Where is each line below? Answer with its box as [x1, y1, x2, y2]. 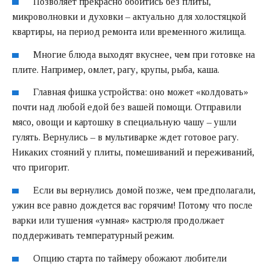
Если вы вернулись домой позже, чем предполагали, [33, 185, 256, 196]
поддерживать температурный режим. [12, 230, 174, 241]
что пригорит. [12, 162, 69, 173]
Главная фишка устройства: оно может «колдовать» [33, 87, 249, 98]
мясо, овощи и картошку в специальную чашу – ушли [12, 117, 236, 128]
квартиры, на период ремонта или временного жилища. [12, 26, 246, 37]
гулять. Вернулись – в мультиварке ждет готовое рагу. [12, 132, 239, 143]
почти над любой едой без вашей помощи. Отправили [12, 102, 241, 113]
